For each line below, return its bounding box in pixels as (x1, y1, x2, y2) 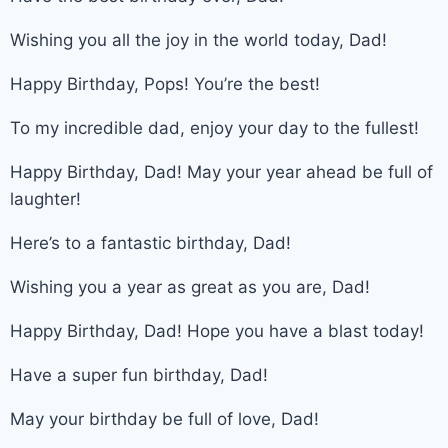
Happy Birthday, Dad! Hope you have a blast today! (10, 320, 424, 341)
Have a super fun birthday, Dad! (10, 364, 268, 385)
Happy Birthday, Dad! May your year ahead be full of (10, 161, 433, 182)
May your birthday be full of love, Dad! (10, 408, 319, 429)
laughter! (10, 188, 81, 209)
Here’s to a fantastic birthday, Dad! (10, 232, 291, 253)
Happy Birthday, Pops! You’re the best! (10, 73, 320, 94)
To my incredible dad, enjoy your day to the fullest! (10, 117, 419, 138)
